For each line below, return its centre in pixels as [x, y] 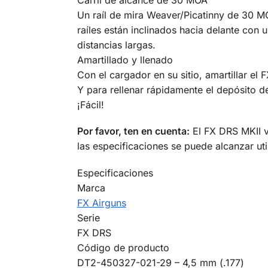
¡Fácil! [90, 105]
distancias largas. [116, 45]
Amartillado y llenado [125, 60]
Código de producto [123, 247]
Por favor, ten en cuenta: [133, 131]
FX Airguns [101, 202]
